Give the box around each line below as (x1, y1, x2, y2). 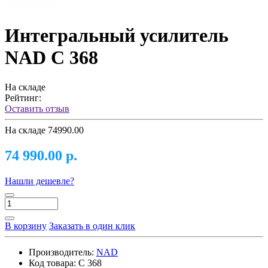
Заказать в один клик (49, 220, 135, 231)
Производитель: (29, 246, 94, 257)
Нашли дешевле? (5, 175, 74, 186)
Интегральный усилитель (5, 25, 229, 47)
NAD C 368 (5, 47, 98, 69)
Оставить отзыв (5, 103, 69, 114)
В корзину (5, 220, 47, 231)
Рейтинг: (5, 92, 41, 103)
